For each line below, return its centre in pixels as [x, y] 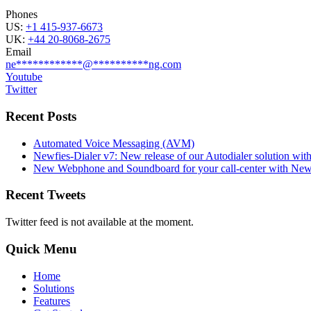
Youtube [24, 77]
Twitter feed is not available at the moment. [100, 222]
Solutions [54, 288]
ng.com [165, 65]
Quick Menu [41, 249]
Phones [22, 15]
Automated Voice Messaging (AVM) [114, 143]
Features [52, 301]
